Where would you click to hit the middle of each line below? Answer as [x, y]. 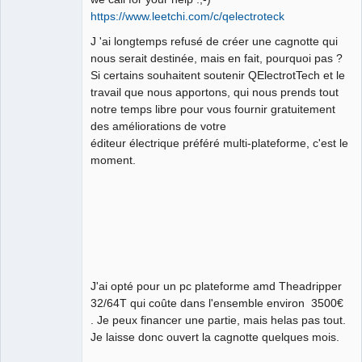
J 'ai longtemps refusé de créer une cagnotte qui [214, 41]
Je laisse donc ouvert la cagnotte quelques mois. [215, 337]
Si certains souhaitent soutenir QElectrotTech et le [218, 75]
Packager [30, 124]
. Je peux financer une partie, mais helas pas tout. [218, 320]
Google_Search [68, 57]
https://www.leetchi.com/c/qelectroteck [187, 16]
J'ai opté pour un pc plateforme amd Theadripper [216, 286]
